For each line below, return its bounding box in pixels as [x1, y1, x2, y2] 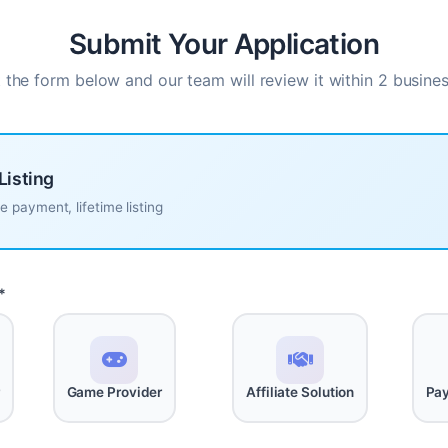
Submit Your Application [69, 27, 379, 62]
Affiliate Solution [246, 383, 355, 400]
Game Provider [66, 383, 163, 400]
